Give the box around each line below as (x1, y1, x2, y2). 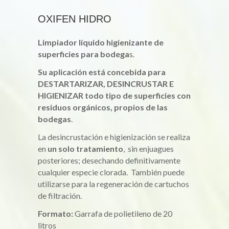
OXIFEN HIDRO (38, 13, 111, 25)
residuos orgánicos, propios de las (38, 102, 168, 112)
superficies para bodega (38, 49, 129, 59)
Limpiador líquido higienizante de (38, 37, 164, 47)
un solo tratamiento (48, 144, 123, 153)
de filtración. (38, 191, 82, 200)
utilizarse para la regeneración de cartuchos (38, 179, 189, 189)
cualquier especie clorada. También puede (38, 167, 185, 177)
